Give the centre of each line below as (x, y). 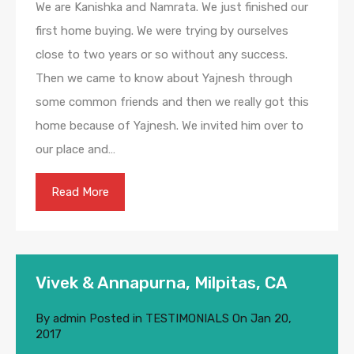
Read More (80, 192)
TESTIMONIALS (187, 319)
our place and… (75, 150)
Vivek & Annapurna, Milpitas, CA (162, 283)
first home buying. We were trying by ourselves (162, 31)
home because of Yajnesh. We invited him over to (169, 126)
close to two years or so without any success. (162, 55)
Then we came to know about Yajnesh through (164, 79)
